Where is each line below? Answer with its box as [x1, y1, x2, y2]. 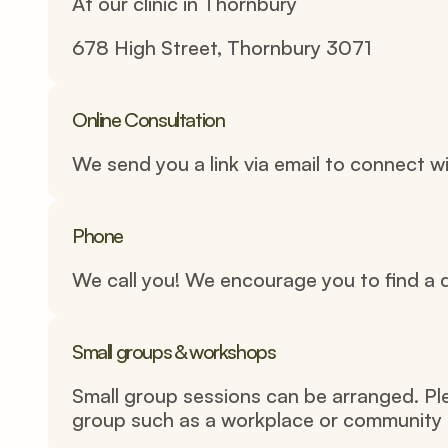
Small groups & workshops [72, 339, 276, 364]
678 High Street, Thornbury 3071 [72, 35, 372, 60]
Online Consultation [72, 107, 225, 132]
